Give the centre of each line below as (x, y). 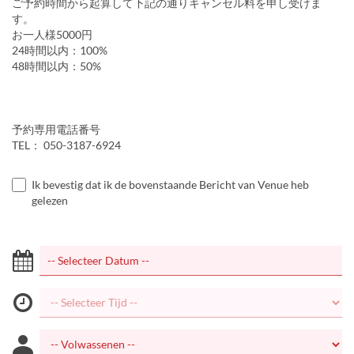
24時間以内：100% (60, 50)
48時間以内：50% (56, 66)
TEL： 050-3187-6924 (66, 145)
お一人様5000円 (52, 34)
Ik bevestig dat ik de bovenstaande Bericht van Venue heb (170, 185)
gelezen (50, 200)
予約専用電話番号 (56, 129)
